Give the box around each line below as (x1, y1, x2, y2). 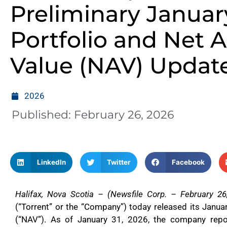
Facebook (171, 158, 205, 167)
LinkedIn (36, 158, 66, 167)
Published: (12, 108, 74, 122)
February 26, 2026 (74, 108, 174, 122)
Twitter (106, 158, 131, 167)
